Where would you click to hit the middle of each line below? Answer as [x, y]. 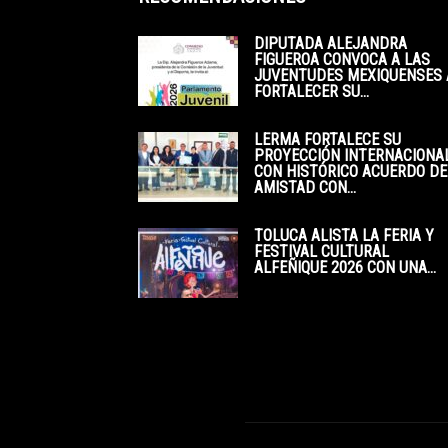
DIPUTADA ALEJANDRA [330, 43]
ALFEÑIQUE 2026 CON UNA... [345, 267]
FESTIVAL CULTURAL [321, 251]
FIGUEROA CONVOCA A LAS [342, 59]
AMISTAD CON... [305, 187]
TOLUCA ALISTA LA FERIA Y [344, 235]
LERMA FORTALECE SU [327, 139]
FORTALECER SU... [311, 91]
